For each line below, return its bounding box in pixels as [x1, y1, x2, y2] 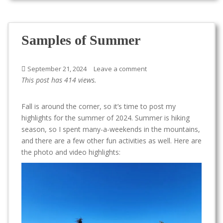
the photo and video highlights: [21, 147, 120, 157]
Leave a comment [94, 64, 147, 73]
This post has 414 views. [21, 75, 97, 85]
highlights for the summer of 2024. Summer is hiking [21, 113, 190, 122]
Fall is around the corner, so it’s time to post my [21, 102, 176, 111]
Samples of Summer [21, 32, 140, 48]
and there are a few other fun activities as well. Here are [21, 136, 202, 145]
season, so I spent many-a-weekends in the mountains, [21, 124, 200, 134]
